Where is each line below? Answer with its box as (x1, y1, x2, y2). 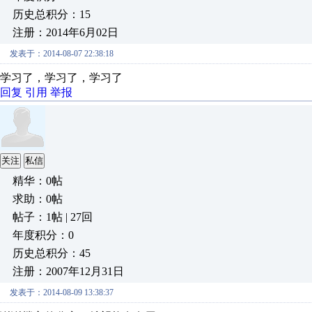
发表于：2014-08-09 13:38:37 (10, 288, 114, 297)
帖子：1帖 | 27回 (13, 211, 93, 223)
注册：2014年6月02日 (13, 26, 118, 38)
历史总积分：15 (13, 8, 91, 20)
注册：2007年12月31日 (13, 265, 124, 277)
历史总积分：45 (13, 247, 91, 259)
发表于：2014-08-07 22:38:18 (10, 49, 114, 58)
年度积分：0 (13, 229, 74, 241)
